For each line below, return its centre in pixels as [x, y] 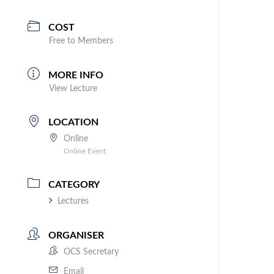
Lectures [73, 202]
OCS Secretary [91, 252]
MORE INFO [76, 75]
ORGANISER [76, 235]
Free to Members [81, 41]
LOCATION [74, 123]
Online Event [85, 151]
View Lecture [73, 88]
